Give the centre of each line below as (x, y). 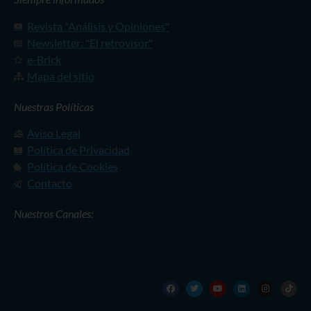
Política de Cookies (72, 167)
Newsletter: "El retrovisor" (90, 42)
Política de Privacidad (78, 150)
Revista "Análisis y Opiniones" (98, 26)
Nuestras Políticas (54, 106)
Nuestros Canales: (53, 214)
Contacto (49, 183)
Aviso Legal (53, 133)
